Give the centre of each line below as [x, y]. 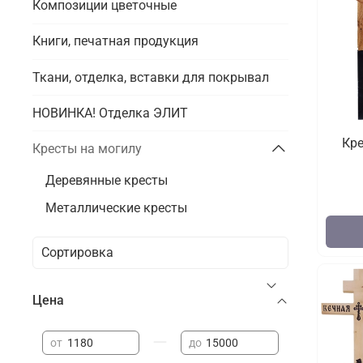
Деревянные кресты [107, 180]
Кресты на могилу [87, 148]
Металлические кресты [116, 207]
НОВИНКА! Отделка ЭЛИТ [110, 113]
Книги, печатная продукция [115, 41]
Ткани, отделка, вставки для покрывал [151, 77]
